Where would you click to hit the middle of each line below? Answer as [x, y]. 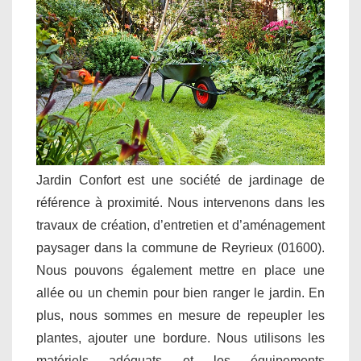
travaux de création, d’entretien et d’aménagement [180, 225]
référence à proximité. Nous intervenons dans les [180, 202]
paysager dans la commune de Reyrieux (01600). [180, 247]
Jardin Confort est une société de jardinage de [180, 180]
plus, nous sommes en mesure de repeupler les [180, 315]
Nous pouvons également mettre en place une [180, 270]
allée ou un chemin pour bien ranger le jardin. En [180, 293]
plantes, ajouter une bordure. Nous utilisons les [180, 338]
